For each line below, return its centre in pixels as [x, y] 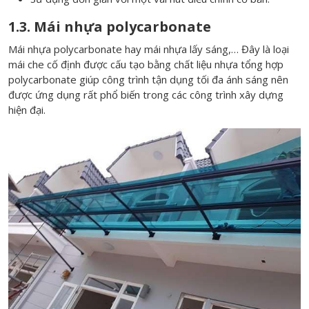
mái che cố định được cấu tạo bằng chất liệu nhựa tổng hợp [146, 64]
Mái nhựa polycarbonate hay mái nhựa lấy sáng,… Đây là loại [149, 49]
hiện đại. [27, 110]
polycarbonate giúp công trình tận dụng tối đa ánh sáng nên [148, 79]
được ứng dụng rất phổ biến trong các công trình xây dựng [146, 94]
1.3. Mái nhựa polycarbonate [110, 27]
